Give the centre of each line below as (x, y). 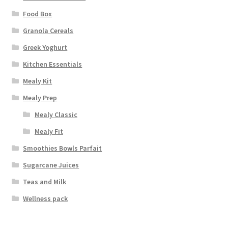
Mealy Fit (49, 132)
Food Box (38, 14)
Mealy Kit (38, 81)
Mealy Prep (40, 98)
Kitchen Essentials (53, 64)
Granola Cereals (48, 31)
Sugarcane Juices (51, 165)
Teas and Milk (45, 182)
